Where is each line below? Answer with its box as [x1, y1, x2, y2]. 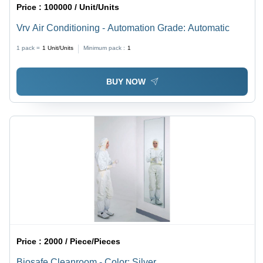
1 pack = [16, 45, 41, 52]
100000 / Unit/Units [44, 2, 120, 12]
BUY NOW [106, 77, 146, 87]
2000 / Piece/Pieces [44, 237, 121, 247]
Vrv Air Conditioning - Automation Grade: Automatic [16, 23, 230, 33]
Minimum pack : [83, 45, 126, 52]
